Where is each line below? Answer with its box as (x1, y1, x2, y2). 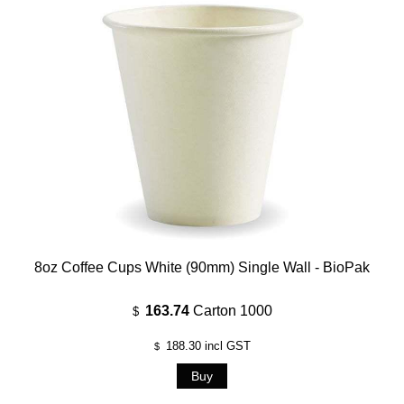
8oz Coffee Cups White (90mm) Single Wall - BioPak (34, 259, 370, 275)
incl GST (200, 338, 251, 353)
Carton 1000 (192, 302, 272, 318)
